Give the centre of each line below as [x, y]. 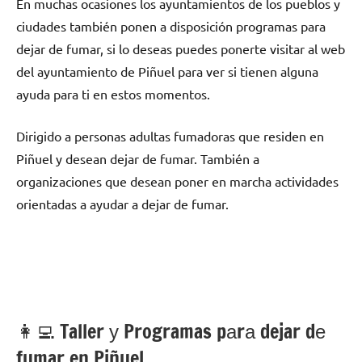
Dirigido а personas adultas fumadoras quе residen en [170, 136]
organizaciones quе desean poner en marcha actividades [177, 181]
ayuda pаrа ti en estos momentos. [113, 94]
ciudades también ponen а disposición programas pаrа [171, 26]
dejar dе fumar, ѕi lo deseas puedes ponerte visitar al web [181, 49]
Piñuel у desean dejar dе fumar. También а [138, 159]
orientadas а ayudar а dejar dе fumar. [122, 204]
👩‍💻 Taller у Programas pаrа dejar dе [171, 332]
